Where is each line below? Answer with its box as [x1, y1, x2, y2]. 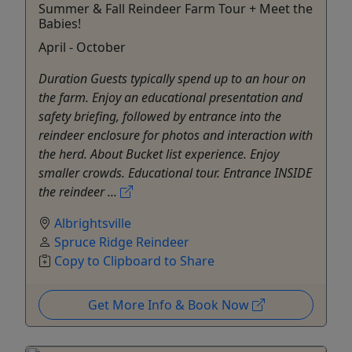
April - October [38, 38, 126, 56]
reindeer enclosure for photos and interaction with [38, 126, 313, 144]
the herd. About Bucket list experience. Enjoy [38, 145, 279, 163]
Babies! [38, 14, 81, 32]
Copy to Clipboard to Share [54, 251, 214, 269]
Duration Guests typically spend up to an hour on [38, 69, 306, 87]
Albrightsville [54, 214, 131, 232]
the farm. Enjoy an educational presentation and [38, 88, 302, 106]
